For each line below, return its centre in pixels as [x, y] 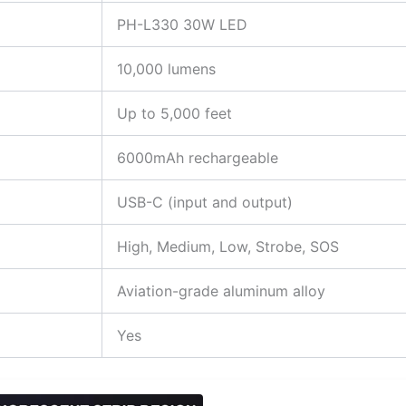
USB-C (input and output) [205, 202]
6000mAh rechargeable [198, 157]
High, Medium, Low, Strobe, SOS [228, 246]
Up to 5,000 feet [174, 113]
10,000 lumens [166, 68]
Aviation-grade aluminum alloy [221, 290]
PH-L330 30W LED [182, 24]
